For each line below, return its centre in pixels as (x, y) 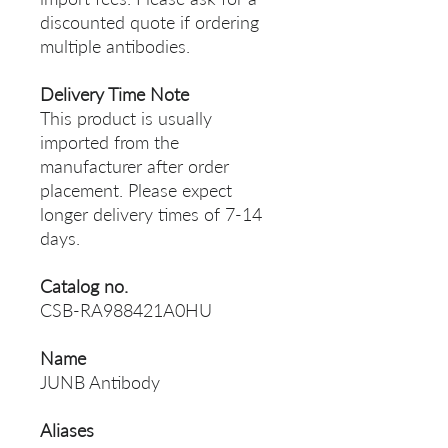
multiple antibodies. (115, 46)
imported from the (109, 142)
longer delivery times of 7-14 (151, 214)
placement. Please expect (136, 190)
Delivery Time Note (114, 94)
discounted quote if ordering (149, 22)
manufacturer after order (134, 166)
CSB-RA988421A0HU (126, 310)
